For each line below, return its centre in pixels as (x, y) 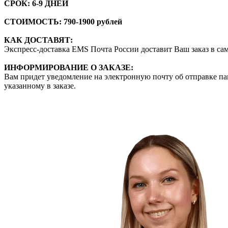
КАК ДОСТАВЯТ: (38, 40)
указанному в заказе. (40, 85)
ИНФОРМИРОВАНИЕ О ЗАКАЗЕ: (69, 67)
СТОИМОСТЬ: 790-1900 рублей (63, 21)
